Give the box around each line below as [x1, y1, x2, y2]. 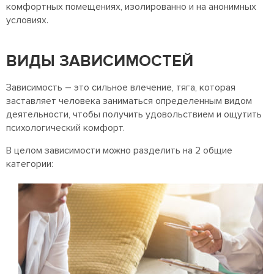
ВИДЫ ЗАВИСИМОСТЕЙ [6, 51, 193, 71]
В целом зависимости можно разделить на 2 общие [6, 144, 232, 157]
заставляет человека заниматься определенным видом [6, 95, 252, 107]
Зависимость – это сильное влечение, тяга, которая [6, 81, 235, 94]
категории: [6, 158, 53, 170]
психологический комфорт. [6, 122, 125, 134]
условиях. [6, 14, 48, 26]
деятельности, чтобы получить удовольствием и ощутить [6, 108, 262, 120]
